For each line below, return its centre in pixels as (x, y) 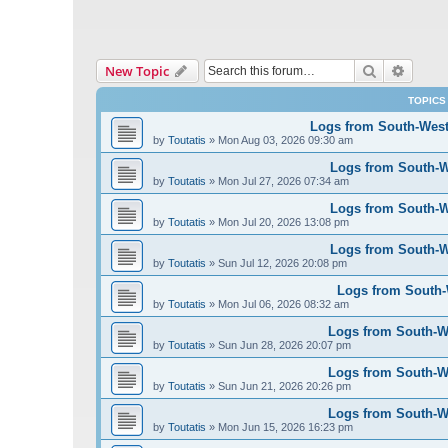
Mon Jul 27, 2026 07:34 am (283, 181)
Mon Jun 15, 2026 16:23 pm (285, 427)
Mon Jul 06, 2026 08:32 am (283, 304)
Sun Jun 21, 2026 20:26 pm (284, 386)
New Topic (137, 71)
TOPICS (427, 101)
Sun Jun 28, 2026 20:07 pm (284, 345)
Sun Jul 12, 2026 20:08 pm (282, 263)
